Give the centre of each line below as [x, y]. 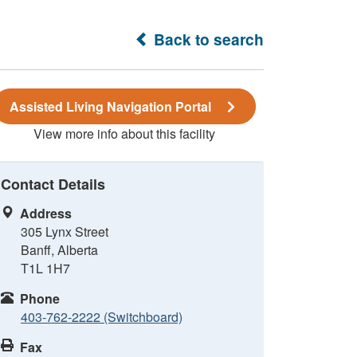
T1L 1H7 [45, 268]
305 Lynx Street [65, 231]
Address [46, 213]
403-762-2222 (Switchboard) [102, 317]
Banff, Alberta [59, 250]
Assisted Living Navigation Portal [110, 106]
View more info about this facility [124, 133]
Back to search [207, 39]
